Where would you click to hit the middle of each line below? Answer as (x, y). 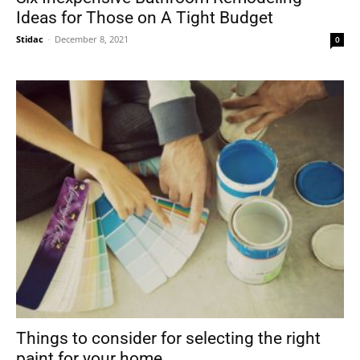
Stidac (30, 39)
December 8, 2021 (92, 39)
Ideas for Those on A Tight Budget (145, 18)
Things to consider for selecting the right (168, 339)
